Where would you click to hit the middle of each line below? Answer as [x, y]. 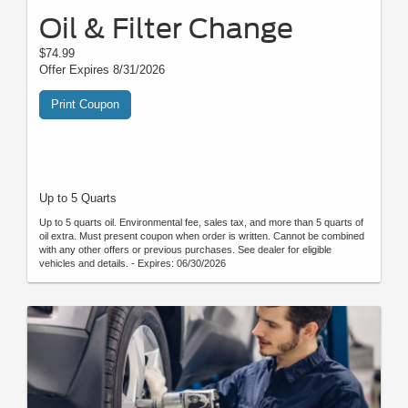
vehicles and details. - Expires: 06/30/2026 [133, 263]
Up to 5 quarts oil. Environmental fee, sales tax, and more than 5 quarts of [201, 222]
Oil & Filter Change [166, 28]
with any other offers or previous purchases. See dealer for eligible [185, 249]
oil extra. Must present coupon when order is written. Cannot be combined [202, 235]
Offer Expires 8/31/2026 [102, 69]
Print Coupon [85, 104]
